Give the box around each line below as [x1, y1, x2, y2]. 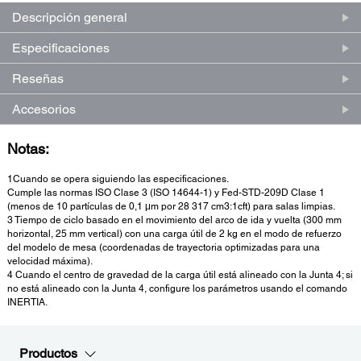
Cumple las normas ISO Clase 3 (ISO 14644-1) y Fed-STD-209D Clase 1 [7, 187, 325, 199]
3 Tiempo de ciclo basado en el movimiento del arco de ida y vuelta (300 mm [7, 214, 342, 226]
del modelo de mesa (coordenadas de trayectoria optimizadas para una [7, 242, 320, 254]
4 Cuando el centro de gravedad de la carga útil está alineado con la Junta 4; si [7, 269, 353, 281]
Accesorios [12, 102, 76, 118]
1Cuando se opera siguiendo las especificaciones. [7, 173, 229, 185]
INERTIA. [7, 297, 48, 309]
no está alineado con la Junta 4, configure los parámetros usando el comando [7, 283, 347, 295]
